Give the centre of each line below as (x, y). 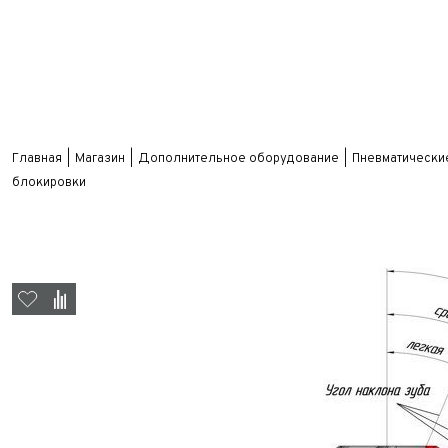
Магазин (100, 159)
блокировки (49, 183)
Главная (37, 159)
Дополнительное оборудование (238, 159)
